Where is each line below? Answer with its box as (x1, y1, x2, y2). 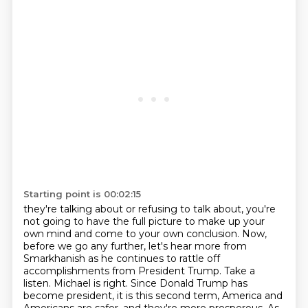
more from (194, 240, 247, 252)
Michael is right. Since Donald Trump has (53, 277, 247, 289)
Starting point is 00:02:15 (23, 188, 141, 199)
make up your (197, 215, 265, 228)
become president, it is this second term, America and (23, 289, 283, 302)
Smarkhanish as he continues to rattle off (23, 252, 220, 265)
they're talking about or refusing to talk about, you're (23, 203, 276, 215)
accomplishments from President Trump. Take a (23, 265, 255, 277)
